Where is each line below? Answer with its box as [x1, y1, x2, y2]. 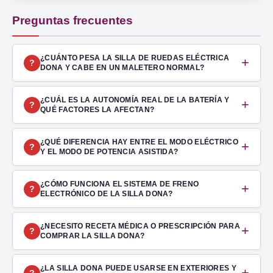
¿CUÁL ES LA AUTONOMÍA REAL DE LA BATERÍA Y [40, 96, 230, 105]
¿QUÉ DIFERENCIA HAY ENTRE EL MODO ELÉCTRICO [40, 138, 238, 147]
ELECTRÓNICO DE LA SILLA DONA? [40, 190, 173, 199]
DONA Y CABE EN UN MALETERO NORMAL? [40, 63, 205, 73]
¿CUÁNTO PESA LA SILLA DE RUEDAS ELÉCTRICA [40, 54, 230, 63]
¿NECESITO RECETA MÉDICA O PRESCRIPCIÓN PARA [40, 222, 240, 231]
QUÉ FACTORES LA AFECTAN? [40, 105, 155, 115]
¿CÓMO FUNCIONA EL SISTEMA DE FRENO [40, 180, 199, 189]
